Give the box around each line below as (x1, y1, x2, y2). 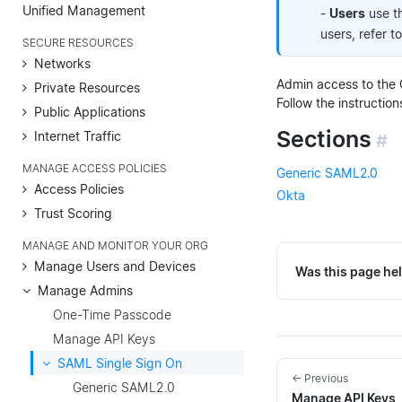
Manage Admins (38, 282, 133, 298)
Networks (34, 55, 91, 71)
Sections (276, 126, 371, 153)
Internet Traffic (34, 127, 121, 144)
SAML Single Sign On (57, 354, 182, 371)
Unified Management (22, 2, 145, 18)
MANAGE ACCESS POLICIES (22, 162, 167, 175)
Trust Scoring (34, 205, 112, 221)
